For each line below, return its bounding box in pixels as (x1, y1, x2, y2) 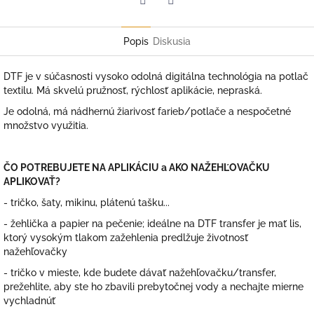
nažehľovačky (4, 246, 67, 258)
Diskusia (153, 36, 191, 48)
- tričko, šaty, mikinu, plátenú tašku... (4, 197, 170, 209)
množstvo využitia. (4, 120, 91, 132)
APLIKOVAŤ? (4, 176, 60, 188)
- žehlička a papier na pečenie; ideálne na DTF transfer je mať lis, (4, 218, 301, 230)
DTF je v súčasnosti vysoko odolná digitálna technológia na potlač (4, 71, 308, 83)
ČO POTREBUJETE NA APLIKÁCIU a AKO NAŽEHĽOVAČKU (4, 162, 270, 174)
